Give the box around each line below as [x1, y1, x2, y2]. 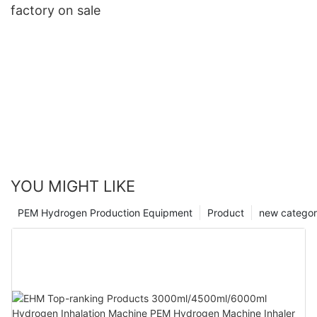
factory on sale [11, 2, 100, 18]
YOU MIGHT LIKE [11, 177, 135, 196]
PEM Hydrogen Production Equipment [18, 207, 192, 219]
